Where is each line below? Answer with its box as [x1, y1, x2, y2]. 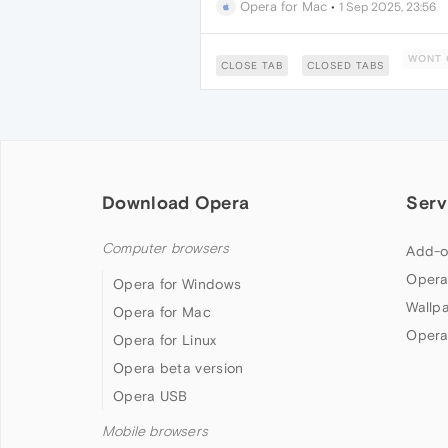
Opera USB [113, 388, 188, 404]
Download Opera [102, 192, 250, 213]
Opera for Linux [113, 332, 217, 348]
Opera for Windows [113, 276, 242, 292]
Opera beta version [113, 360, 244, 376]
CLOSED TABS [306, 60, 384, 71]
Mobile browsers [102, 423, 208, 440]
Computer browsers [102, 240, 230, 257]
